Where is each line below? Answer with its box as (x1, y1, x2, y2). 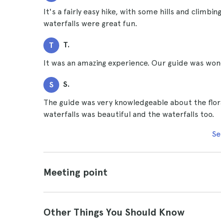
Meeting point (43, 166, 108, 178)
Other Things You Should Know (43, 206, 184, 218)
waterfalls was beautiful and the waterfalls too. (43, 110, 214, 119)
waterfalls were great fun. (43, 19, 137, 28)
